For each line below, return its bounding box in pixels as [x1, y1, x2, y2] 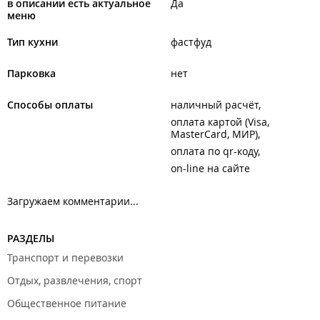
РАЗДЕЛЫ [7, 231, 54, 245]
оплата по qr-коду [171, 144, 258, 158]
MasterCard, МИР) [171, 127, 258, 141]
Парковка [7, 66, 56, 80]
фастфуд [171, 35, 211, 49]
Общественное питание [7, 296, 126, 310]
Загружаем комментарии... [7, 194, 139, 208]
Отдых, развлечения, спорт [7, 274, 142, 287]
